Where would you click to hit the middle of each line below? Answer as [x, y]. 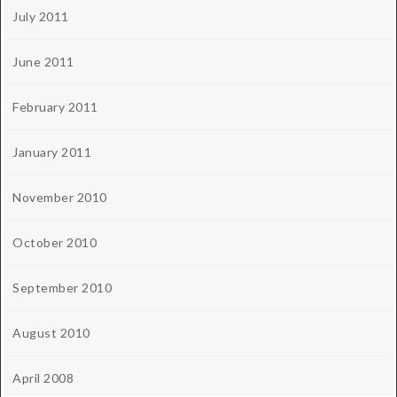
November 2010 [60, 198]
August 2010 [51, 333]
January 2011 [52, 152]
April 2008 [43, 378]
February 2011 [55, 107]
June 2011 [43, 62]
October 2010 [54, 243]
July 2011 [41, 17]
